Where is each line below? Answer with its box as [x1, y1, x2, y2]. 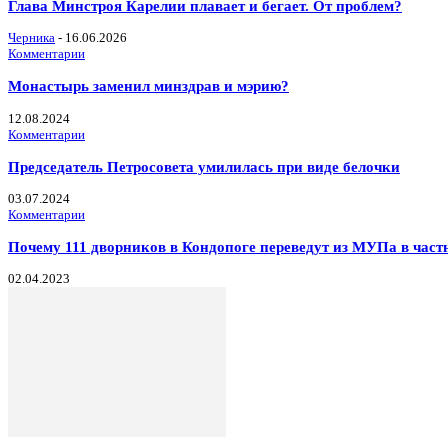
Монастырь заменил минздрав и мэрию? [8, 77, 289, 95]
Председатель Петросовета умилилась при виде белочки [8, 157, 400, 175]
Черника [8, 30, 55, 46]
